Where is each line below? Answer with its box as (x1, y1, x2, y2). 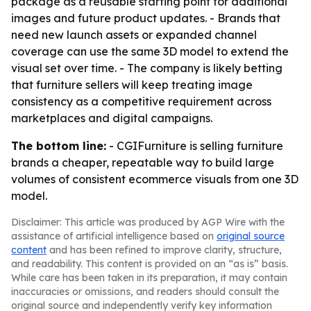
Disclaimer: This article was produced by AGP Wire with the (11, 216, 285, 228)
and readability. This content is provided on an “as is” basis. (11, 258, 288, 270)
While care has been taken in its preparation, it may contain (11, 271, 287, 284)
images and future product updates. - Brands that (11, 11, 280, 25)
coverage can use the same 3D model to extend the (11, 44, 289, 58)
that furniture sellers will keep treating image (11, 78, 253, 92)
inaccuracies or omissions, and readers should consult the (11, 285, 279, 298)
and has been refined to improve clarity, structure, (47, 244, 282, 256)
